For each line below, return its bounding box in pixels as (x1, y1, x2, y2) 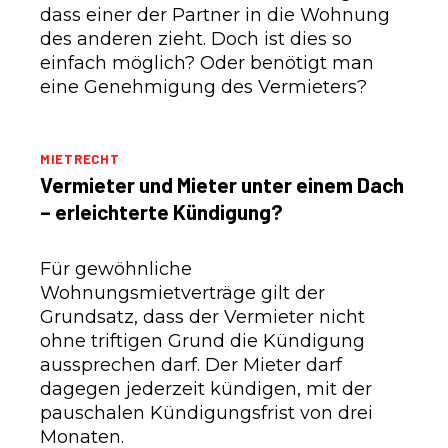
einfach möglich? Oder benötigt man (40, 51, 374, 74)
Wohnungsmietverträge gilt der (40, 281, 325, 304)
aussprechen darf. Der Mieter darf (40, 353, 342, 376)
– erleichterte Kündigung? (40, 198, 283, 224)
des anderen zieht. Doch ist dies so (40, 27, 352, 50)
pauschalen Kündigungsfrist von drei (40, 401, 373, 424)
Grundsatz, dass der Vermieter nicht (40, 305, 365, 328)
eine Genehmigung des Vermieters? (40, 75, 367, 98)
